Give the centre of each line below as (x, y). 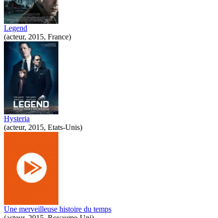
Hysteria (17, 118)
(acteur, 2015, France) (37, 36)
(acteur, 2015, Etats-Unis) (43, 127)
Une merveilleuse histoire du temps (58, 209)
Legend (16, 28)
